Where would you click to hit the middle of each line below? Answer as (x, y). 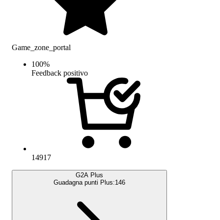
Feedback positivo (60, 73)
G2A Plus (89, 175)
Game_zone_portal (41, 47)
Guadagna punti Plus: (84, 182)
